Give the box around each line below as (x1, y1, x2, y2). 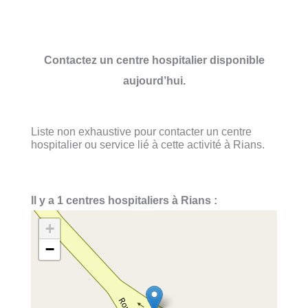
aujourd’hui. (122, 74, 186, 87)
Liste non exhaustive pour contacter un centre (31, 124, 252, 137)
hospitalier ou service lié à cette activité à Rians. (31, 137, 265, 151)
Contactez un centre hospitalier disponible (43, 53, 265, 66)
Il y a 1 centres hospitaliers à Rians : (31, 194, 217, 207)
